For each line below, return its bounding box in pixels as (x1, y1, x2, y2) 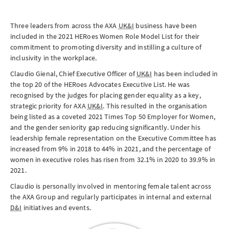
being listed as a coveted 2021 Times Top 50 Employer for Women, (10, 112, 215, 121)
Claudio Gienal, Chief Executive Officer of (10, 69, 137, 78)
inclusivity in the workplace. (10, 53, 97, 62)
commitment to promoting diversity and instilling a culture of (10, 42, 202, 52)
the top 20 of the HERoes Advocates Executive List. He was (10, 80, 190, 89)
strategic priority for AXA (10, 101, 87, 110)
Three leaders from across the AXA (10, 21, 119, 30)
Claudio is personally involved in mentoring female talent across (10, 181, 211, 191)
